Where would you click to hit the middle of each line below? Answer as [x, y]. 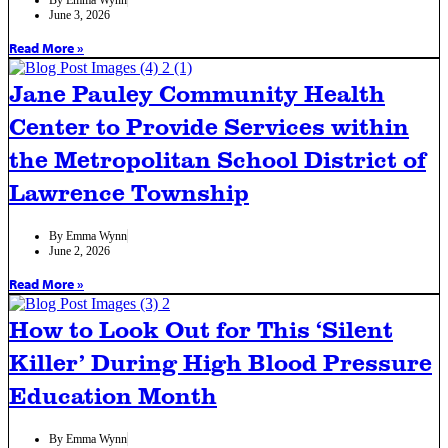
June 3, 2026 [79, 14]
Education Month [113, 394]
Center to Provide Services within [209, 125]
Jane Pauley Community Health [197, 92]
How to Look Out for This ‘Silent [201, 328]
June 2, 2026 [79, 250]
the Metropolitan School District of [217, 158]
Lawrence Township [129, 191]
